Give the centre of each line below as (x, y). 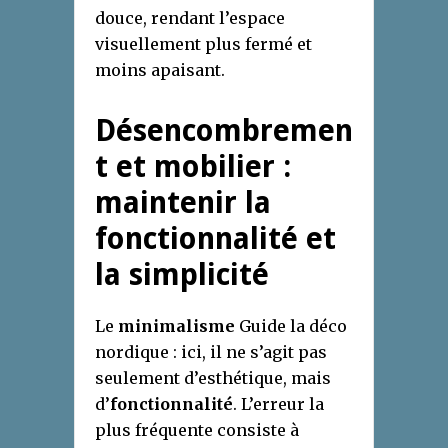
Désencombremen (224, 130)
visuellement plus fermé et (203, 43)
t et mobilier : (193, 166)
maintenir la (183, 202)
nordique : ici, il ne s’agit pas (211, 351)
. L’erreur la (278, 403)
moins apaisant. (160, 69)
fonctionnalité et (215, 238)
